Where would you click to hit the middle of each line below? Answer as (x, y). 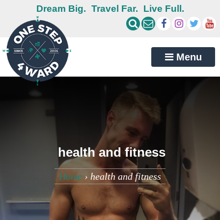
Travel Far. (114, 9)
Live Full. (164, 9)
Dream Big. (61, 9)
